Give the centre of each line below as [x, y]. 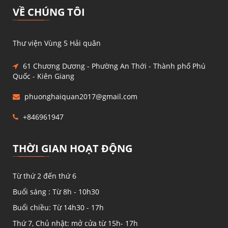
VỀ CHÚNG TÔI [49, 12]
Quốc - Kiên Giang [44, 76]
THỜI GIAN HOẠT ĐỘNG [73, 149]
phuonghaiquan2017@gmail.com [81, 97]
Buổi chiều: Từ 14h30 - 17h [58, 208]
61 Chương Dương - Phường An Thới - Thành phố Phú [114, 66]
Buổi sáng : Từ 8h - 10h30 [56, 192]
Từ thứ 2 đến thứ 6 [45, 176]
